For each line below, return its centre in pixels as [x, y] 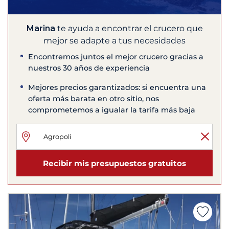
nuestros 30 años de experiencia [89, 68]
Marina [41, 29]
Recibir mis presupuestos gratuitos [114, 163]
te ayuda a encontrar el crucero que [129, 29]
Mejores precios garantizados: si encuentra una [117, 88]
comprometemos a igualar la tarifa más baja [112, 110]
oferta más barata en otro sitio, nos [94, 99]
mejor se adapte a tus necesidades [114, 41]
